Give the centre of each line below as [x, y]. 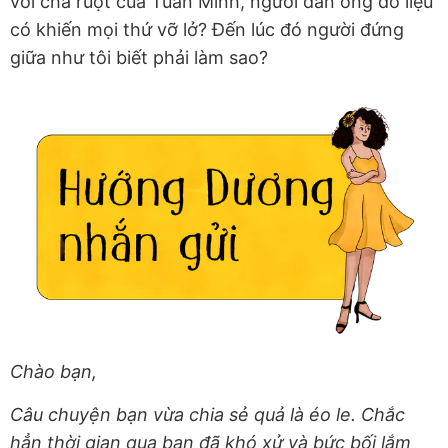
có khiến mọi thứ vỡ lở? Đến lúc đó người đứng [207, 30]
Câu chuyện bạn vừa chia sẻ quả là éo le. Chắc [207, 414]
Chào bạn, [53, 371]
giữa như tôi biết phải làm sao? [139, 58]
